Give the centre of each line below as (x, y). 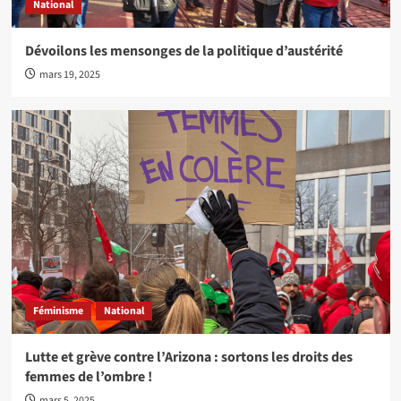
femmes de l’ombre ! (88, 377)
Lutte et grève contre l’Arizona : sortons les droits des (188, 358)
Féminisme (58, 311)
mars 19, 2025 (69, 75)
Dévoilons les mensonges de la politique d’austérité (183, 51)
